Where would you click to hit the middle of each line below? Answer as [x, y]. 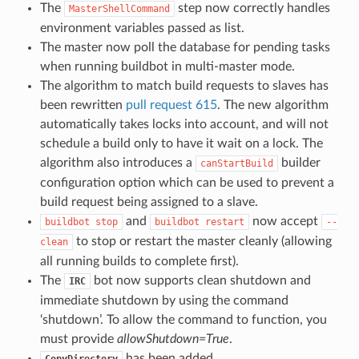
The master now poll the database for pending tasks [185, 47]
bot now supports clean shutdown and [200, 280]
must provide [78, 339]
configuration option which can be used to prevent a [187, 182]
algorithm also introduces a [117, 162]
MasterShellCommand [119, 8]
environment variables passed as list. [142, 28]
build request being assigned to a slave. [149, 202]
